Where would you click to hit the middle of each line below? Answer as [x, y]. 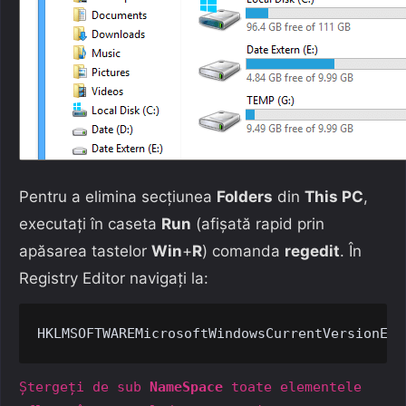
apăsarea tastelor [85, 251]
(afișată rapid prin [258, 223]
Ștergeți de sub [84, 387]
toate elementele [292, 387]
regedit [312, 251]
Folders [245, 196]
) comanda [243, 251]
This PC [334, 196]
